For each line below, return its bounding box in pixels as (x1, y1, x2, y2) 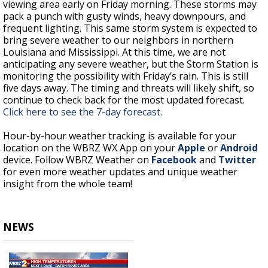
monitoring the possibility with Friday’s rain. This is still (3, 69, 248, 83)
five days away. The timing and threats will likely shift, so (3, 81, 254, 95)
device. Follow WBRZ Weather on (3, 153, 151, 167)
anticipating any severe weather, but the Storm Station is (3, 57, 258, 71)
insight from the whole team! (3, 177, 132, 191)
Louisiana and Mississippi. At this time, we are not (3, 45, 226, 59)
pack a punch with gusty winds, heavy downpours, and (3, 10, 246, 23)
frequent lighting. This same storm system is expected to (3, 22, 257, 35)
